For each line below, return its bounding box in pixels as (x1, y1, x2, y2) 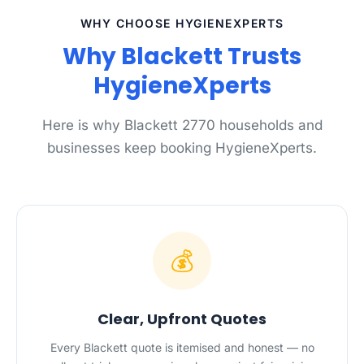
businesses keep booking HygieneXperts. (47, 140, 317, 156)
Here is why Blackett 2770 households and (41, 117, 323, 133)
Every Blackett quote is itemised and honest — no (50, 340, 314, 354)
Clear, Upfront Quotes (97, 309, 266, 329)
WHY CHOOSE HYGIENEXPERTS (80, 16, 284, 30)
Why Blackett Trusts (63, 41, 301, 72)
